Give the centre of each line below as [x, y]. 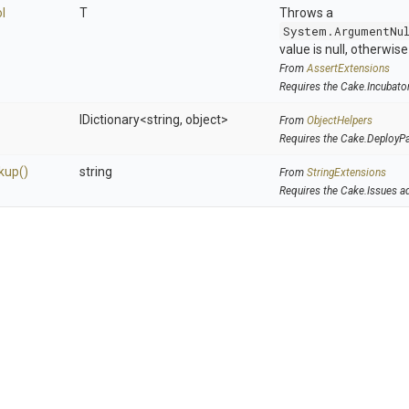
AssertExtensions [348, 68]
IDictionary [110, 120]
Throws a [306, 13]
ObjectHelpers [340, 121]
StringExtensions [346, 173]
